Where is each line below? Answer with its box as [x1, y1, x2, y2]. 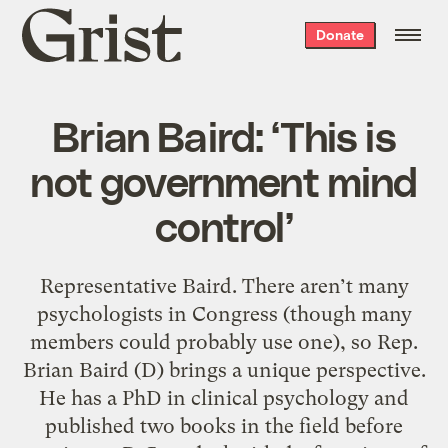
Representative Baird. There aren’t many [39, 273, 409, 298]
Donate [315, 26, 364, 43]
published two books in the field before [45, 413, 403, 438]
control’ [155, 199, 293, 250]
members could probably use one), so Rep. [30, 329, 418, 354]
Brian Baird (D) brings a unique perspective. [22, 357, 426, 382]
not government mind [30, 154, 418, 205]
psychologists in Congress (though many [36, 301, 412, 326]
